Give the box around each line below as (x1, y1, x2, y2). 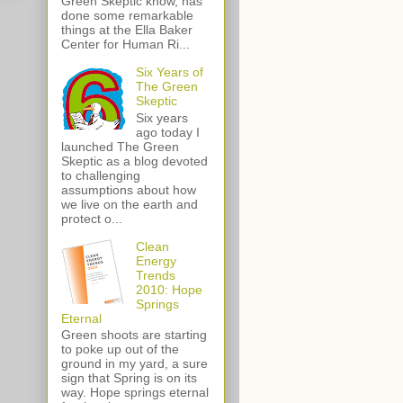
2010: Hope (135, 282, 202, 297)
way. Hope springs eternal (61, 385, 209, 400)
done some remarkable (61, 7, 193, 22)
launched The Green (61, 139, 179, 154)
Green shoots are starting (61, 327, 207, 343)
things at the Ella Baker (61, 22, 193, 37)
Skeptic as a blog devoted (61, 153, 208, 168)
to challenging (61, 167, 140, 183)
